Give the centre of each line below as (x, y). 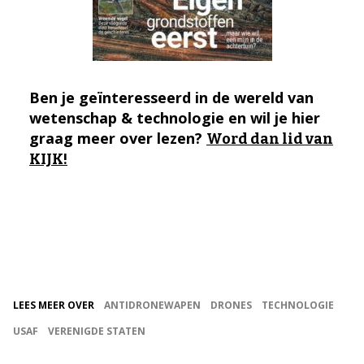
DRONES (231, 305)
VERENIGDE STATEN (97, 331)
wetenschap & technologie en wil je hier (175, 117)
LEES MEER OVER (54, 305)
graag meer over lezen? (118, 138)
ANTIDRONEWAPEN (152, 305)
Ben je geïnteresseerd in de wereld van (171, 97)
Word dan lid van (270, 139)
